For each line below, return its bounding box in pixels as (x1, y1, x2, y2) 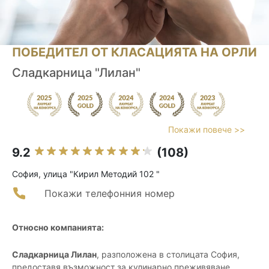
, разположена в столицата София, (97, 249, 240, 260)
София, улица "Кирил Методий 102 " (12, 169, 160, 180)
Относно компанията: (12, 222, 104, 233)
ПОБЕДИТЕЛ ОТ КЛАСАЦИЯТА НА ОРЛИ (12, 45, 257, 60)
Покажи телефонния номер (44, 187, 175, 200)
